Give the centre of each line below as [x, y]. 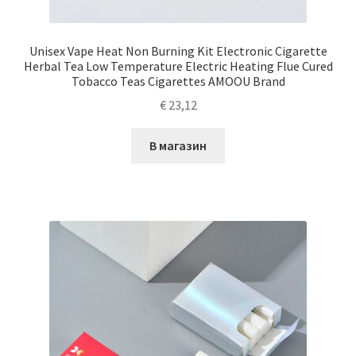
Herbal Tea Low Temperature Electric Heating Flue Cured [178, 66]
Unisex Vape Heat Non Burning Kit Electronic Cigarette [178, 50]
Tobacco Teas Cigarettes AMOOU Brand [178, 81]
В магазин [178, 146]
